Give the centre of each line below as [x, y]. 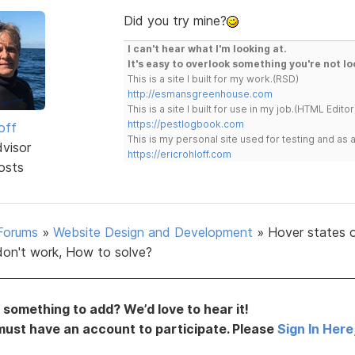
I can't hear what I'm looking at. [207, 48]
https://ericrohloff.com [179, 154]
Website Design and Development [153, 232]
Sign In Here [315, 328]
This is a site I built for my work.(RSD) [213, 78]
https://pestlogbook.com [185, 124]
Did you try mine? [175, 20]
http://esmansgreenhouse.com [200, 94]
